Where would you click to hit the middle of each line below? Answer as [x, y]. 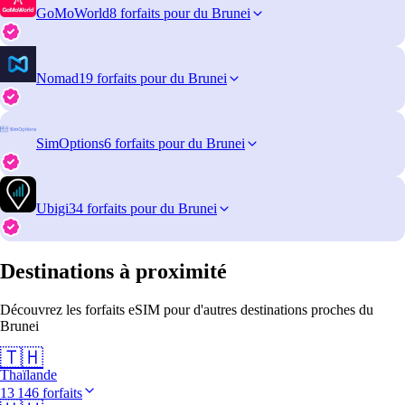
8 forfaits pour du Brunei [180, 13]
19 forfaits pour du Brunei [153, 78]
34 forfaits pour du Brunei [143, 208]
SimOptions [70, 143]
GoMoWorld [73, 13]
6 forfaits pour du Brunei [174, 143]
